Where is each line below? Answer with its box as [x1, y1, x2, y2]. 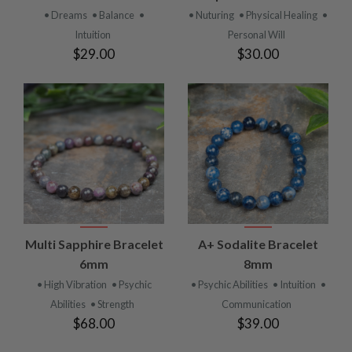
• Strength [90, 297, 134, 310]
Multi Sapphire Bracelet [24, 236, 163, 251]
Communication [222, 297, 291, 310]
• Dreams [43, 8, 89, 21]
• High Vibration [36, 277, 108, 291]
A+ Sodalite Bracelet [198, 236, 318, 251]
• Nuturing [189, 8, 236, 21]
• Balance [91, 8, 136, 21]
